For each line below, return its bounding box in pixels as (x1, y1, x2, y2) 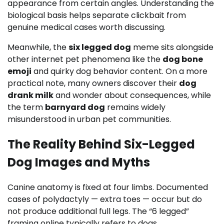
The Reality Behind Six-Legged (7, 135, 195, 152)
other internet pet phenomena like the (7, 53, 162, 65)
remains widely (105, 101, 165, 113)
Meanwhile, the (7, 41, 68, 53)
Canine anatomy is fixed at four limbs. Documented (7, 181, 208, 193)
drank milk (7, 89, 53, 101)
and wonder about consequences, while (53, 89, 211, 101)
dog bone (162, 53, 203, 65)
